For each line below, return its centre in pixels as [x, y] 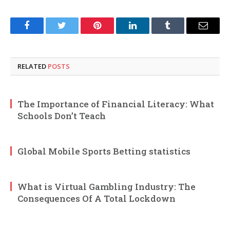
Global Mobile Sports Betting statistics [104, 151]
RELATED [33, 66]
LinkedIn [149, 33]
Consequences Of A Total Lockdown [97, 199]
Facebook [44, 33]
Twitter [75, 33]
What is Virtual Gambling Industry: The [107, 187]
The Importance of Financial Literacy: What [116, 104]
